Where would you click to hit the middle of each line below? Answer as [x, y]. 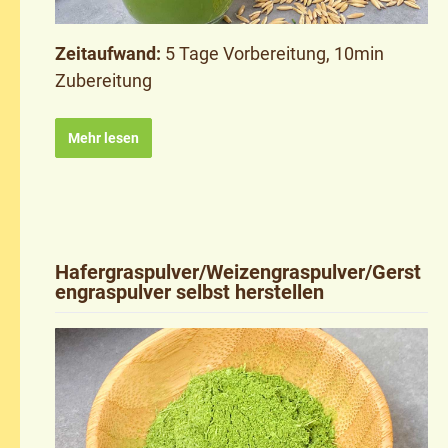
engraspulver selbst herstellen [189, 291]
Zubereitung [103, 80]
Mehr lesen [103, 137]
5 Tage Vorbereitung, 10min [274, 53]
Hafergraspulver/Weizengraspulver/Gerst [238, 271]
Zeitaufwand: [110, 53]
